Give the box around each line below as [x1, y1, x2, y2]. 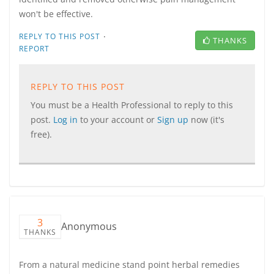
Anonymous [61, 220, 117, 233]
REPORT [19, 43, 50, 54]
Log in [53, 114, 80, 125]
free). [31, 128, 52, 140]
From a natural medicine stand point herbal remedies [19, 259, 240, 270]
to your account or [80, 114, 157, 125]
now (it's [191, 114, 224, 125]
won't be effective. [19, 8, 93, 20]
